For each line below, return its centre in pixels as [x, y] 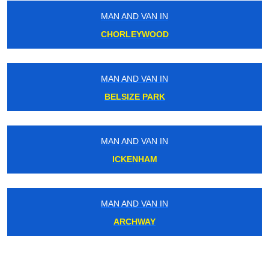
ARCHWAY [134, 221]
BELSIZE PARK [134, 96]
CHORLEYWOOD [134, 34]
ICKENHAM [134, 159]
